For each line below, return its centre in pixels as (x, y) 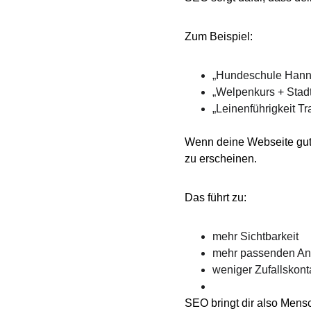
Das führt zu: (216, 197)
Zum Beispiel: (219, 36)
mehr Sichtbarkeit (255, 236)
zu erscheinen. (221, 159)
